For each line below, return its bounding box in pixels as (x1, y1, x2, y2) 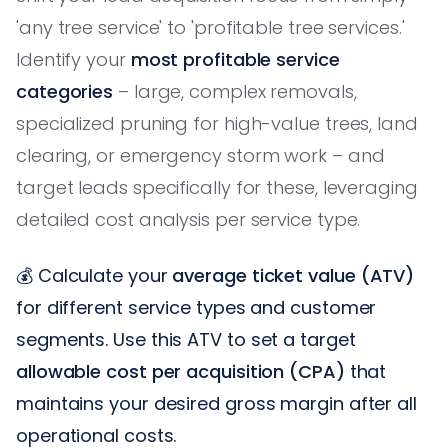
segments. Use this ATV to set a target (16, 326, 356, 352)
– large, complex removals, (113, 78, 357, 104)
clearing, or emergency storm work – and (16, 142, 385, 168)
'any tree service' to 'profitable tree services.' (16, 14, 405, 40)
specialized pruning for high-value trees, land (16, 110, 418, 136)
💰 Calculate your (16, 262, 173, 288)
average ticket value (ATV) (172, 262, 415, 288)
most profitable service (130, 46, 340, 72)
